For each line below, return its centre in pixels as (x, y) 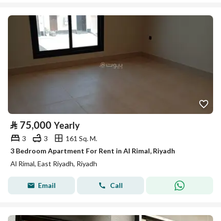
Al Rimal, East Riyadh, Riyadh (54, 164)
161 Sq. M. (81, 138)
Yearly (67, 125)
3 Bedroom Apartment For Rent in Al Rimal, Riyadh (93, 151)
